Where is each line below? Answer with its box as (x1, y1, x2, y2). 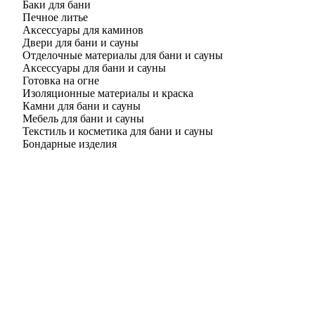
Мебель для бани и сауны (22, 112, 144, 125)
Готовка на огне (22, 75, 99, 87)
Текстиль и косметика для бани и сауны (22, 125, 213, 138)
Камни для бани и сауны (22, 100, 141, 112)
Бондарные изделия (22, 138, 117, 150)
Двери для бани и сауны (22, 37, 139, 49)
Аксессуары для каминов (22, 24, 143, 37)
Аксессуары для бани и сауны (22, 62, 166, 75)
